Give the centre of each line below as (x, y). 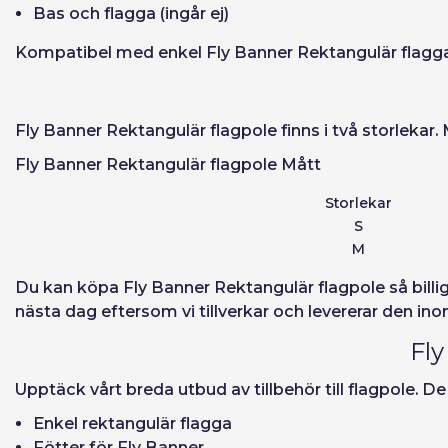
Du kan (46, 287)
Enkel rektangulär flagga (132, 423)
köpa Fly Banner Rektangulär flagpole (231, 287)
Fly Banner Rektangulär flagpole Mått (168, 164)
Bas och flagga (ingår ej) (131, 13)
